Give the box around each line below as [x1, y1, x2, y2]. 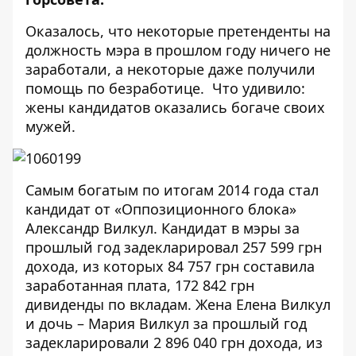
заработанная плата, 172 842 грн [25, 276, 254, 295]
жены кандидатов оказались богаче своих [25, 98, 325, 117]
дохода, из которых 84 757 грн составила [25, 257, 315, 276]
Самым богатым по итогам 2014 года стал [25, 180, 319, 199]
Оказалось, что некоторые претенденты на [25, 21, 331, 41]
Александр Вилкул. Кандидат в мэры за [25, 219, 300, 238]
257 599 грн [238, 238, 322, 257]
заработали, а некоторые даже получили [25, 60, 315, 79]
